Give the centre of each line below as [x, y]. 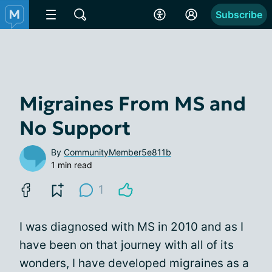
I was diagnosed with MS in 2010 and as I [131, 227]
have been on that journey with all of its [127, 245]
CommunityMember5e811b [117, 152]
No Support [75, 128]
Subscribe [239, 15]
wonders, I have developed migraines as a [134, 263]
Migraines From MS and [133, 104]
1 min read [72, 165]
